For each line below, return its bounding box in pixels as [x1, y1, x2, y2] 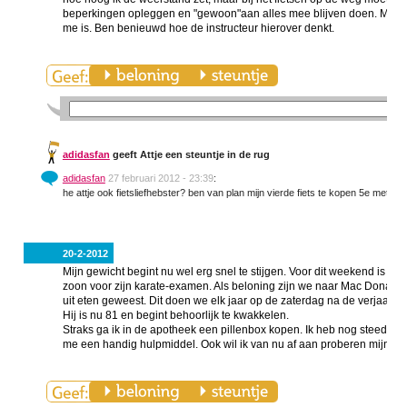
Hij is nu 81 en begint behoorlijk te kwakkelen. [62, 309, 289, 322]
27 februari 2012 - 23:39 [107, 173, 213, 184]
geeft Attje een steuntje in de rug [109, 149, 270, 160]
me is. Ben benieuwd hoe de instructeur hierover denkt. [62, 22, 334, 35]
